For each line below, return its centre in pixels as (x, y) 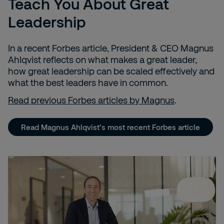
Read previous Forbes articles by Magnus (91, 100)
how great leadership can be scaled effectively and (111, 71)
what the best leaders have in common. (88, 83)
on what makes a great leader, (136, 60)
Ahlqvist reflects (42, 60)
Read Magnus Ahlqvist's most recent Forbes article (110, 127)
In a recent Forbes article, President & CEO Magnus (111, 48)
